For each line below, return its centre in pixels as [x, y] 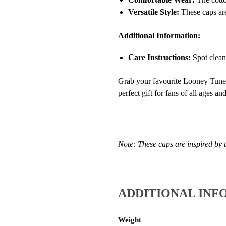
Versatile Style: [153, 12]
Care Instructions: [159, 58]
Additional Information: [159, 35]
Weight [130, 220]
